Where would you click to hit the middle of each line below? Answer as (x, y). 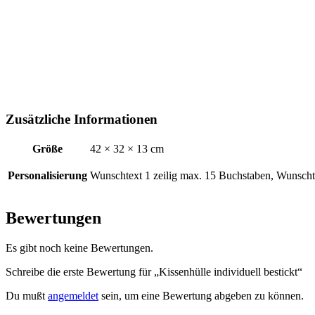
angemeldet (73, 296)
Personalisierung (47, 175)
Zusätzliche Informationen (82, 119)
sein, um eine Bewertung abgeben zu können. (201, 296)
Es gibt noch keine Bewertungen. (79, 248)
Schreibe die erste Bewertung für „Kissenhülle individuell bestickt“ (154, 272)
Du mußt (27, 296)
